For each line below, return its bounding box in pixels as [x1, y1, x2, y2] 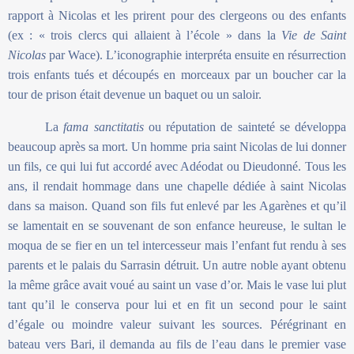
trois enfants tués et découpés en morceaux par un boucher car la [8, 68, 346, 82]
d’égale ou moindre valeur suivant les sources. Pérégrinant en [8, 318, 346, 332]
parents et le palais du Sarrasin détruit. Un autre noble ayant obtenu [8, 258, 346, 273]
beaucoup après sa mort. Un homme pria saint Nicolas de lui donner [8, 140, 346, 154]
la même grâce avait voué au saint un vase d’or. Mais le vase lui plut [8, 278, 346, 292]
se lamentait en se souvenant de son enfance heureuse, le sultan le [8, 219, 346, 233]
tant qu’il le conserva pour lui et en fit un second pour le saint [8, 298, 346, 312]
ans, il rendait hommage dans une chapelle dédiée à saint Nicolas [8, 179, 346, 194]
